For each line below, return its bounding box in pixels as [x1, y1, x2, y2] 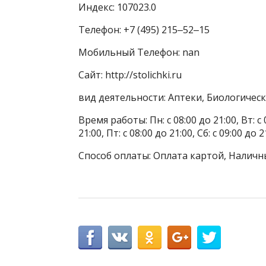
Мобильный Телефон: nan [78, 46, 199, 59]
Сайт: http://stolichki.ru [78, 68, 182, 82]
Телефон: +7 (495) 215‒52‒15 [78, 23, 210, 37]
